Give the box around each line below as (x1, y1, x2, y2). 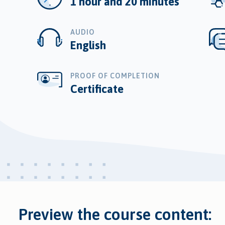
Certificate (70, 82, 124, 95)
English (70, 38, 106, 52)
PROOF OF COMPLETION (70, 71, 160, 80)
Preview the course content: (19, 205, 211, 224)
